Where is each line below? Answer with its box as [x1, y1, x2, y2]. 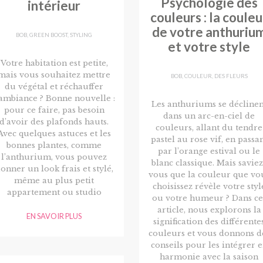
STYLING [70, 31, 92, 38]
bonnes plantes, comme [6, 140, 102, 150]
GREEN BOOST [29, 31, 68, 38]
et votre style [168, 38, 250, 55]
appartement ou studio [6, 187, 102, 197]
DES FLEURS [214, 72, 248, 79]
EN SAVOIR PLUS [26, 211, 82, 221]
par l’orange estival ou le [158, 146, 260, 156]
